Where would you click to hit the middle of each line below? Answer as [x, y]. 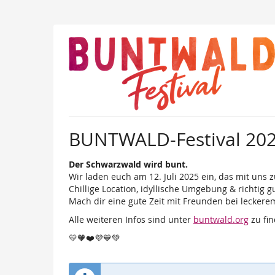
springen [27, 48]
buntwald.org [221, 220]
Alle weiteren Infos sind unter [131, 220]
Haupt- [23, 23]
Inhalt [21, 36]
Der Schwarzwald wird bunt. [128, 165]
